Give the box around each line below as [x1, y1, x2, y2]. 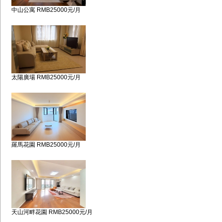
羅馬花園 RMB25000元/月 [11, 141, 81, 148]
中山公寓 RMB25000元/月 [11, 6, 81, 13]
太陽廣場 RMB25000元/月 [11, 74, 81, 81]
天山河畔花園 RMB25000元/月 [11, 209, 93, 216]
